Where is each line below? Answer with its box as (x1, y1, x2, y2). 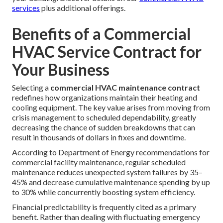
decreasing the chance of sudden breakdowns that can (12, 122, 195, 132)
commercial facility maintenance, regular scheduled (12, 157, 186, 167)
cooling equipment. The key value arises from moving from (12, 103, 210, 112)
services (12, 3, 40, 13)
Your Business (12, 60, 110, 80)
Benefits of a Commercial (12, 24, 191, 44)
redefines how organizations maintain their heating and (12, 93, 197, 103)
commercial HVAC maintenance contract (50, 83, 200, 93)
